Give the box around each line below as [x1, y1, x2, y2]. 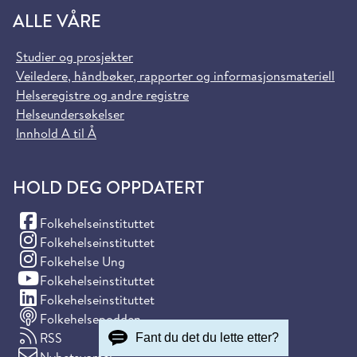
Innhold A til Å [16, 124, 96, 142]
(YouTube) [15, 270, 67, 288]
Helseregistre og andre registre [16, 85, 189, 104]
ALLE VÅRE [13, 8, 101, 33]
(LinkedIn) [15, 289, 70, 308]
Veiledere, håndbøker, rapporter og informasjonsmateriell [16, 66, 335, 84]
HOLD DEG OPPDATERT [13, 175, 204, 199]
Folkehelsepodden [40, 309, 141, 328]
